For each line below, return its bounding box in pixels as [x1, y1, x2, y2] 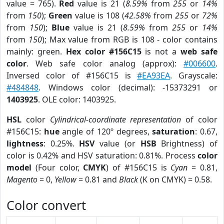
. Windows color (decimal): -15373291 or [38, 82, 217, 93]
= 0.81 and [76, 174, 119, 185]
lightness [6, 138, 43, 149]
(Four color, [31, 162, 83, 173]
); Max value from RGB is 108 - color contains [41, 34, 218, 45]
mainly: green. [6, 46, 66, 57]
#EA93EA [137, 70, 170, 81]
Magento [6, 174, 37, 185]
